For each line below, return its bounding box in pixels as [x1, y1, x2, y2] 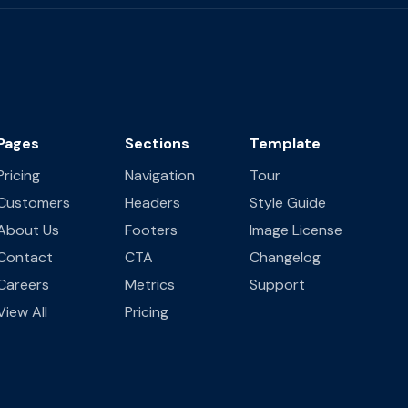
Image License [250, 219, 342, 240]
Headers [125, 192, 180, 212]
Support [250, 274, 305, 294]
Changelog [250, 247, 321, 267]
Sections [125, 133, 189, 153]
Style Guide [250, 192, 326, 212]
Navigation [125, 165, 195, 185]
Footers [125, 219, 178, 240]
